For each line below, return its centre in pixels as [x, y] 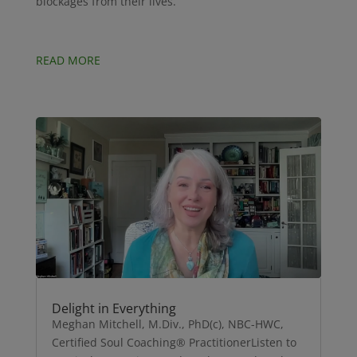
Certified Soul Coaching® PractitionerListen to [174, 342]
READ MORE [68, 61]
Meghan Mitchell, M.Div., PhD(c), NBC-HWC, [167, 324]
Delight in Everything [114, 308]
